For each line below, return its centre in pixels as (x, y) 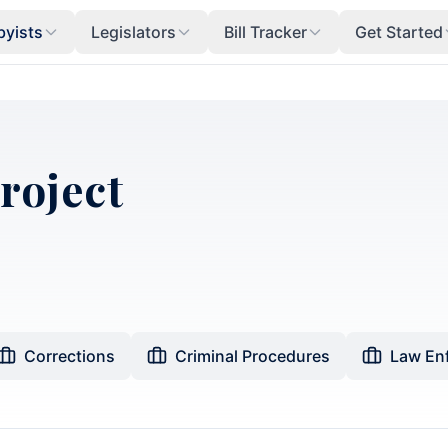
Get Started (398, 32)
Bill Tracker (265, 32)
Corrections (69, 356)
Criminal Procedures (252, 356)
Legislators (133, 32)
